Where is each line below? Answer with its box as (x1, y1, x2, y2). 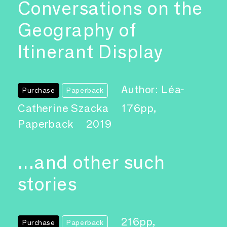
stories (18, 173, 78, 196)
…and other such (18, 151, 166, 174)
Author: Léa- (121, 83, 185, 96)
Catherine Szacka (18, 101, 111, 115)
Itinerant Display (18, 40, 164, 63)
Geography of (18, 18, 137, 41)
